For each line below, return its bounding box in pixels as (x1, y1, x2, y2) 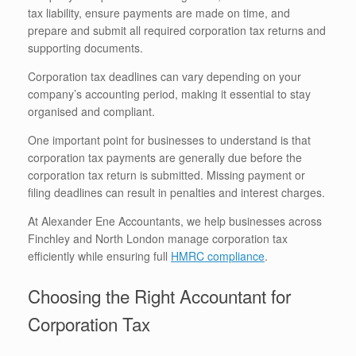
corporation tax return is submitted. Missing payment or (28, 166, 305, 183)
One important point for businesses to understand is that (28, 131, 311, 148)
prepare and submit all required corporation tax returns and (28, 21, 326, 38)
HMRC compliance (171, 247, 265, 264)
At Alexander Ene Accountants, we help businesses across (28, 212, 322, 229)
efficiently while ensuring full (28, 247, 171, 264)
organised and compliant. (28, 103, 155, 119)
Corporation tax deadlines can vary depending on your (28, 68, 301, 84)
